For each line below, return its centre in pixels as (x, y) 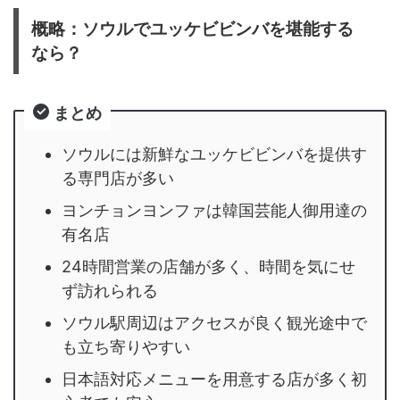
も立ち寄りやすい (126, 347)
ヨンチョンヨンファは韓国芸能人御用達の (214, 210)
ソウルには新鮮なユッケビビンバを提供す (214, 154)
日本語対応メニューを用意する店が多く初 (214, 379)
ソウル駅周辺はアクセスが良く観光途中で (214, 323)
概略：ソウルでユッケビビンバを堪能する (192, 29)
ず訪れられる (110, 291)
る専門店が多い (118, 178)
